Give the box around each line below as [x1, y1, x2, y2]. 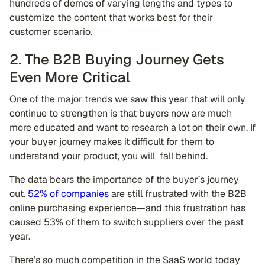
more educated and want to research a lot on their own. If [9, 121, 256, 134]
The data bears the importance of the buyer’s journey [9, 173, 239, 186]
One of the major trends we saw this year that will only [9, 93, 245, 105]
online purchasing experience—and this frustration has [9, 202, 245, 214]
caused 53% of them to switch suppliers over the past [9, 216, 244, 228]
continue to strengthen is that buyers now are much [9, 107, 232, 119]
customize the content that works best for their [9, 11, 213, 24]
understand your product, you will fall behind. [9, 150, 208, 162]
